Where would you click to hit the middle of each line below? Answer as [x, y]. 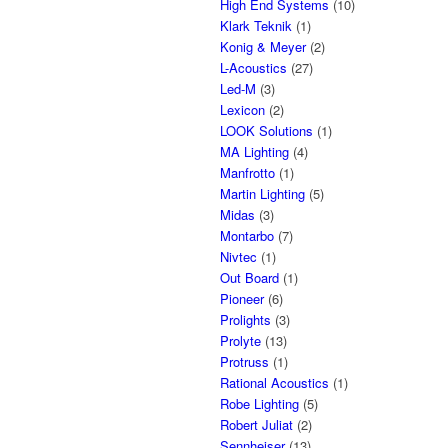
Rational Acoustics [274, 382]
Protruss [244, 361]
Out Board [249, 277]
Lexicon [242, 109]
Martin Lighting [262, 193]
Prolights [245, 319]
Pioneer [242, 298]
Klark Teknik [256, 25]
